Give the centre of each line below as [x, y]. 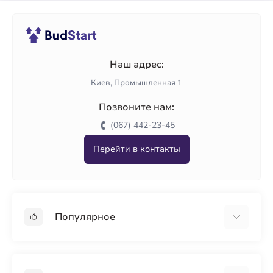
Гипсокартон [51, 250]
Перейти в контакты [136, 149]
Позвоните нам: [136, 107]
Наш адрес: [136, 65]
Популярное [85, 217]
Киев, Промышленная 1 [136, 83]
